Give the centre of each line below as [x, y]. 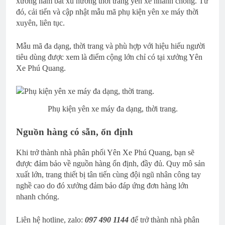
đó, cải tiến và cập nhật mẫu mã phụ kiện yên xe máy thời [107, 12]
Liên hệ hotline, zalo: [50, 219]
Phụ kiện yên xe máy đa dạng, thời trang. [113, 109]
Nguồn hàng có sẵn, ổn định [75, 132]
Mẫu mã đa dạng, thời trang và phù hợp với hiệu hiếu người [110, 46]
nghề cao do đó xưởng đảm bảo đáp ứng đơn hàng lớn [102, 185]
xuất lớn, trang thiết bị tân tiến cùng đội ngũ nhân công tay [108, 174]
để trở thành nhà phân [164, 219]
